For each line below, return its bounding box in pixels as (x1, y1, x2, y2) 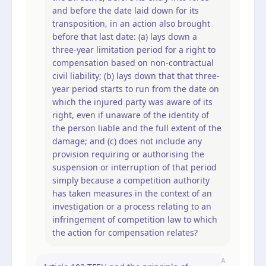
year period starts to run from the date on (52, 83, 219, 94)
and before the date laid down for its (52, 4, 199, 16)
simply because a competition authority (52, 174, 210, 186)
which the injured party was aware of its (52, 96, 213, 107)
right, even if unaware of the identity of (52, 109, 209, 121)
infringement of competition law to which (52, 213, 217, 225)
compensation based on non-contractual (52, 56, 214, 68)
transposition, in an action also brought (52, 17, 210, 29)
